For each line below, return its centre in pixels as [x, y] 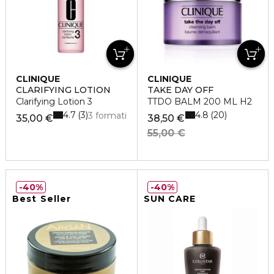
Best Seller [42, 199]
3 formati [108, 116]
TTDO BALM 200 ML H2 [199, 102]
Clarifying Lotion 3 [54, 102]
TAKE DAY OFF [180, 90]
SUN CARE [170, 199]
